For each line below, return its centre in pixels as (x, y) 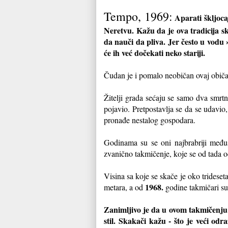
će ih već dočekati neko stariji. (156, 52)
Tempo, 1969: (138, 16)
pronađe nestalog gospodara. (150, 120)
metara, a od (124, 187)
